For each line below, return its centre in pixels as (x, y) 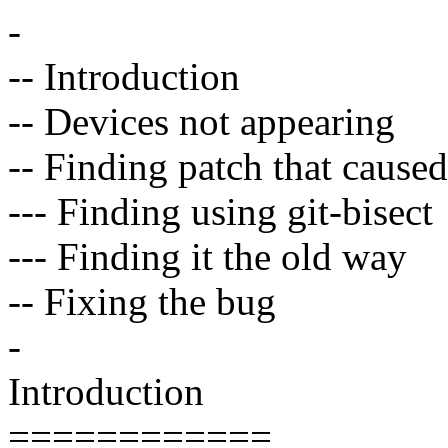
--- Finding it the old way (207, 257)
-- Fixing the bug (142, 302)
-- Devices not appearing (201, 122)
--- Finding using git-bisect (220, 212)
